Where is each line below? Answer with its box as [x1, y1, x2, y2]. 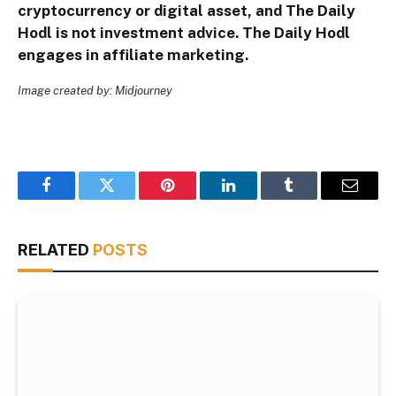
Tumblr [287, 190, 335, 207]
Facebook [44, 190, 107, 207]
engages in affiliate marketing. [18, 45, 248, 64]
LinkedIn [226, 190, 286, 207]
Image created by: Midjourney [18, 82, 172, 97]
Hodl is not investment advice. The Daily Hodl [18, 23, 350, 42]
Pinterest [166, 190, 223, 207]
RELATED [18, 240, 93, 260]
